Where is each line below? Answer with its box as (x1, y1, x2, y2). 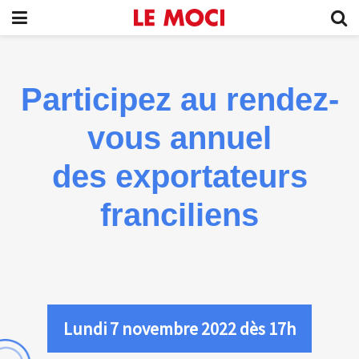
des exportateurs (51, 159, 308, 194)
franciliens (100, 197, 259, 232)
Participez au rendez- (20, 82, 339, 117)
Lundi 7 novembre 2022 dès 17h (63, 317, 296, 340)
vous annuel (87, 120, 272, 155)
